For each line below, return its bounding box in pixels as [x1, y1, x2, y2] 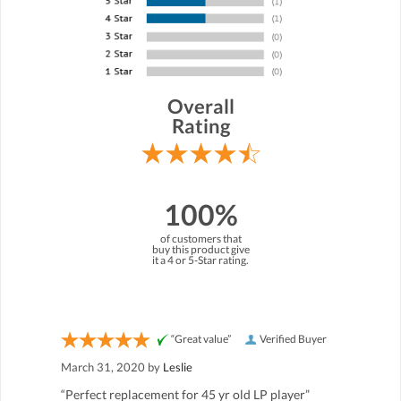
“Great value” [171, 332, 231, 346]
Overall [166, 94, 235, 118]
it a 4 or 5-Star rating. [152, 253, 249, 267]
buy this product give [151, 243, 250, 256]
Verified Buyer [260, 332, 327, 346]
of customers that [159, 232, 242, 245]
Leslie [163, 360, 192, 374]
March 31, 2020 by [61, 360, 163, 374]
